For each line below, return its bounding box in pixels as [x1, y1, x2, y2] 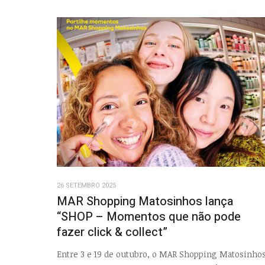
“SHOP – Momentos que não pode [57, 208, 241, 226]
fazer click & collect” [57, 224, 167, 241]
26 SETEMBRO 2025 [57, 180, 116, 191]
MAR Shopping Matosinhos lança [57, 193, 233, 211]
